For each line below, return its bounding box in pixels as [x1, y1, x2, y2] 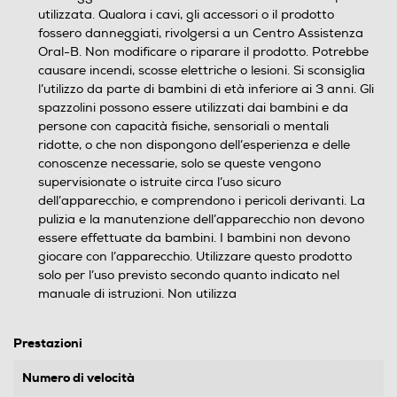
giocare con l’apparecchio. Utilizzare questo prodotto [38, 249, 352, 264]
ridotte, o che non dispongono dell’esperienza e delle [38, 137, 350, 152]
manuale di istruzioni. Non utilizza [38, 286, 237, 301]
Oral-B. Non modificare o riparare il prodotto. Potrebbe [38, 44, 369, 59]
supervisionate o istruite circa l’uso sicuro [38, 175, 281, 190]
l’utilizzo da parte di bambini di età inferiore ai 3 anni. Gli [38, 82, 374, 97]
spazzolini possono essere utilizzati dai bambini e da [38, 100, 348, 115]
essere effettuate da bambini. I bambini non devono [38, 230, 350, 245]
